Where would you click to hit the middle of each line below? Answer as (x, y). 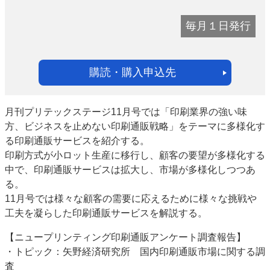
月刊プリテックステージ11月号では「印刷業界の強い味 (126, 112)
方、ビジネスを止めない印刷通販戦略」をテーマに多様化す (135, 127)
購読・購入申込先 (133, 73)
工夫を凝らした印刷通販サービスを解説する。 (106, 213)
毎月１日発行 (218, 26)
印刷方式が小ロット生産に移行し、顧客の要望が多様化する (135, 155)
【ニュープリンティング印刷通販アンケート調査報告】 (125, 237)
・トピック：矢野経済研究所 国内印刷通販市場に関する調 (135, 252)
